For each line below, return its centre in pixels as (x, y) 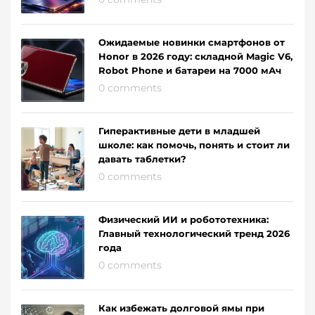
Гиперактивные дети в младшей (179, 131)
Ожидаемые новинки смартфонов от (192, 43)
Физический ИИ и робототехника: (184, 220)
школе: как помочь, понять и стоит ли (194, 145)
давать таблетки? (142, 159)
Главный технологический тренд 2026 (194, 234)
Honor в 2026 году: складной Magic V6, (195, 57)
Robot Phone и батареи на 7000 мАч (190, 71)
